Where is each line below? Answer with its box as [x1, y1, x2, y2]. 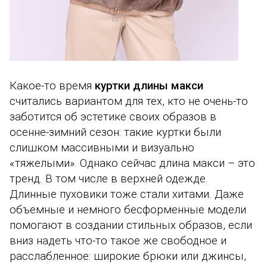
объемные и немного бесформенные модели [10, 203, 246, 217]
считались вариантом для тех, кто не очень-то [10, 95, 248, 108]
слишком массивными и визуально [10, 141, 194, 155]
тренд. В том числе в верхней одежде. [10, 172, 208, 186]
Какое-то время [10, 79, 92, 93]
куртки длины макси [92, 79, 203, 93]
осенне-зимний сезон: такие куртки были [10, 126, 221, 139]
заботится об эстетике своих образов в [10, 110, 216, 124]
